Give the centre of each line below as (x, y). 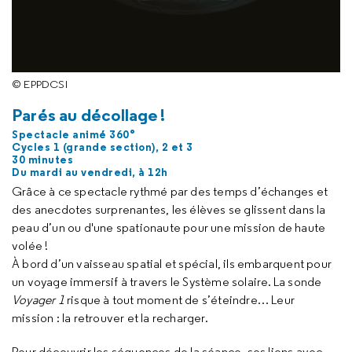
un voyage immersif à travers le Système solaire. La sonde (167, 281)
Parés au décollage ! (88, 114)
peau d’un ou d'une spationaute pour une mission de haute (169, 227)
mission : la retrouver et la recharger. (110, 317)
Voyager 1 (38, 299)
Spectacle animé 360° (73, 134)
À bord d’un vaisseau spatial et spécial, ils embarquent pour (172, 263)
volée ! (30, 245)
